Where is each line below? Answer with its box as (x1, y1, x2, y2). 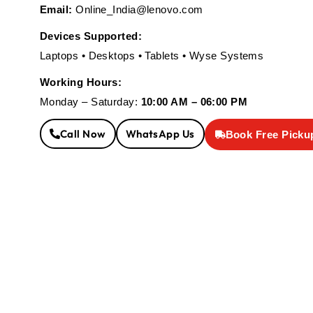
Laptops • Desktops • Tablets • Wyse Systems (40, 50, 264, 61)
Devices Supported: (40, 30, 143, 42)
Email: (40, 3, 73, 15)
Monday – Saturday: (40, 96, 141, 108)
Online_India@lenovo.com (75, 3, 203, 15)
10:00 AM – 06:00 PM (140, 96, 248, 108)
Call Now (60, 127, 106, 140)
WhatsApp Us (125, 127, 195, 140)
